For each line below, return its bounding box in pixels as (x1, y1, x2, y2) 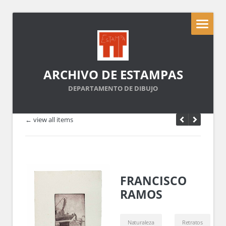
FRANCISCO (120, 173, 187, 189)
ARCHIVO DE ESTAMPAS (43, 66, 183, 83)
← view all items (25, 115, 73, 124)
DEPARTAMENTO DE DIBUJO (68, 84, 158, 93)
